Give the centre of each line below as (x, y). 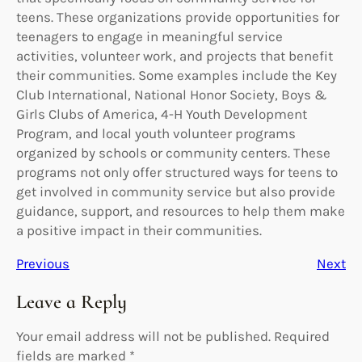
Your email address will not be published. (143, 336)
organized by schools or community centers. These (173, 152)
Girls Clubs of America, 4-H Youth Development (162, 114)
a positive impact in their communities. (139, 230)
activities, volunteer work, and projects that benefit (175, 55)
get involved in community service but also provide (176, 191)
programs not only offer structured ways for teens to (177, 172)
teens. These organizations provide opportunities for (178, 17)
